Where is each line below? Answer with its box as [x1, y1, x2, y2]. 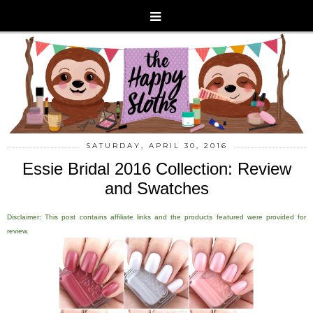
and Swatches [104, 178, 209, 198]
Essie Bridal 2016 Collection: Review [22, 159, 291, 178]
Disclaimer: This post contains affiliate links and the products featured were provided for [7, 212, 306, 221]
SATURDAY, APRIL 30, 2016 [85, 140, 228, 150]
